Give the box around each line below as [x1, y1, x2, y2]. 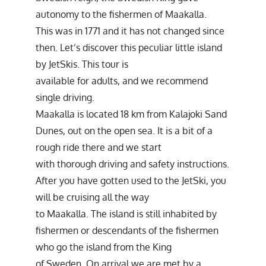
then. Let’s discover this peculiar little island [36, 41, 222, 53]
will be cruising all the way [36, 191, 149, 203]
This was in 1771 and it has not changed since [36, 24, 224, 37]
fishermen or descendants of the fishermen [36, 224, 218, 236]
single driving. [36, 91, 94, 103]
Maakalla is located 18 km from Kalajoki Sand [36, 107, 227, 120]
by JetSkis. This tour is [36, 58, 128, 70]
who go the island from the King [36, 240, 172, 253]
